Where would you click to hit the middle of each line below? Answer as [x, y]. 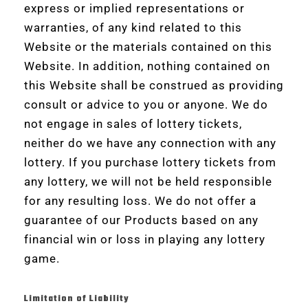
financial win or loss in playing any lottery [145, 239]
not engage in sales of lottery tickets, [133, 124]
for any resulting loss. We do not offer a [140, 201]
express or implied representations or [134, 8]
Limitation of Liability [77, 299]
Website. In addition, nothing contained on [147, 66]
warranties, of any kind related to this [133, 27]
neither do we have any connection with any [150, 143]
